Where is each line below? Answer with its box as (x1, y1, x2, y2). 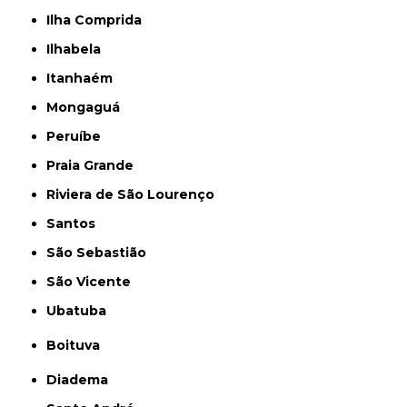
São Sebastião (55, 244, 147, 262)
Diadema (57, 372, 109, 389)
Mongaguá (58, 99, 121, 116)
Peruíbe (55, 128, 102, 145)
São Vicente (55, 273, 132, 291)
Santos (55, 215, 96, 233)
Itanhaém (50, 70, 114, 87)
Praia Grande (55, 157, 134, 174)
